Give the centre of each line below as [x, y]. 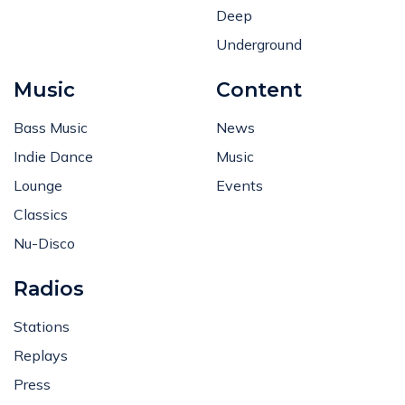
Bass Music [51, 127]
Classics [41, 214]
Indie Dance [53, 156]
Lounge [38, 185]
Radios [49, 289]
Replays [41, 355]
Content [259, 90]
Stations [42, 326]
